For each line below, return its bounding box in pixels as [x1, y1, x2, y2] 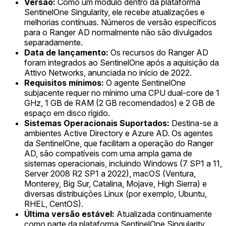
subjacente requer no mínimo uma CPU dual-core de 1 [24, 87, 219, 98]
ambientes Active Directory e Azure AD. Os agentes [24, 128, 213, 138]
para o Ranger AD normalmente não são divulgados [24, 27, 212, 37]
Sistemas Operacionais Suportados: [24, 118, 169, 128]
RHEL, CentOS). [24, 198, 83, 209]
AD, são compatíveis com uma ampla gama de [24, 148, 192, 158]
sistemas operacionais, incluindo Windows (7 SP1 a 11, [24, 158, 222, 168]
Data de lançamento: [24, 47, 108, 58]
